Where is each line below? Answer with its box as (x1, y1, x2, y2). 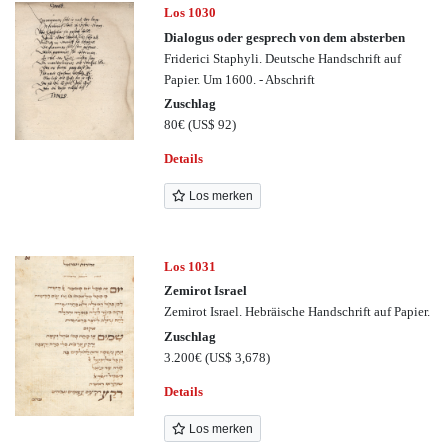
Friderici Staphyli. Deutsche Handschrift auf (164, 50, 402, 66)
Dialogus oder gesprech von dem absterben (164, 29, 406, 45)
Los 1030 (164, 5, 217, 21)
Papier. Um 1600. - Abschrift (164, 71, 316, 87)
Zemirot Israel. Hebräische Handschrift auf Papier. (164, 304, 431, 320)
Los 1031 (164, 258, 217, 274)
